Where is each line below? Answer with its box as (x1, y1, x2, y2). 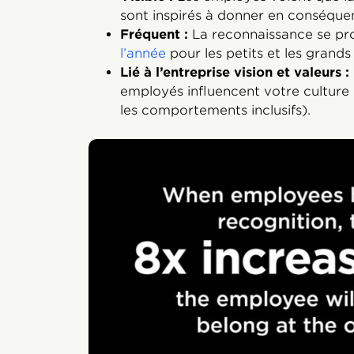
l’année (120, 45, 166, 61)
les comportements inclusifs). (120, 102, 311, 118)
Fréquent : (120, 26, 192, 42)
